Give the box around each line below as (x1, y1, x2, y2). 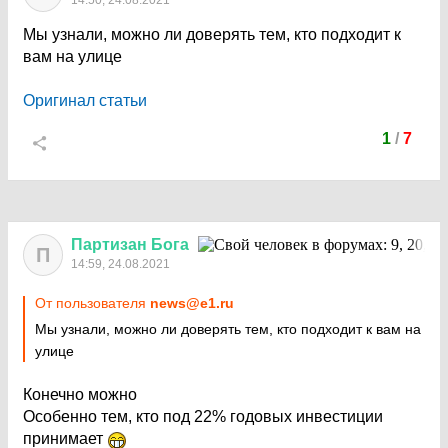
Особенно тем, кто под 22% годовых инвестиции (23, 408, 383, 425)
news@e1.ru (150, 295, 234, 311)
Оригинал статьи (23, 92, 147, 109)
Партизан (71, 236, 147, 253)
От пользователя (35, 295, 150, 311)
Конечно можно (23, 386, 137, 403)
